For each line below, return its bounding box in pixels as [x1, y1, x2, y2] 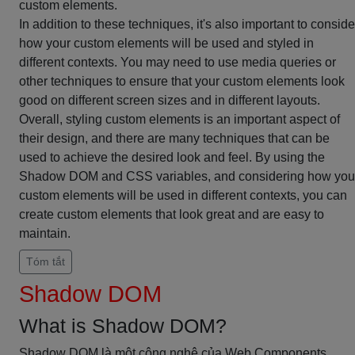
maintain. [19, 227, 71, 240]
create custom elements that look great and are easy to [19, 208, 324, 221]
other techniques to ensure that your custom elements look [19, 74, 345, 88]
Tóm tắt [26, 255, 65, 268]
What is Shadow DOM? [19, 315, 227, 337]
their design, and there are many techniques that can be [19, 132, 330, 145]
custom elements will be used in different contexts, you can [19, 189, 347, 202]
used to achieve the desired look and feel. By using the [19, 151, 325, 164]
